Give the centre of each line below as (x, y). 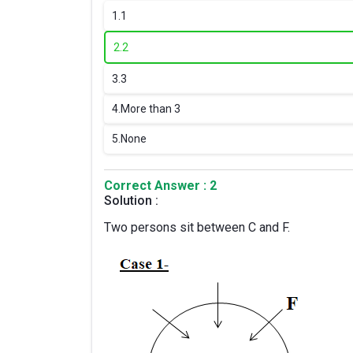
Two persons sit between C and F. (197, 227)
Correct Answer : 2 (160, 186)
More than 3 (150, 109)
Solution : (131, 201)
